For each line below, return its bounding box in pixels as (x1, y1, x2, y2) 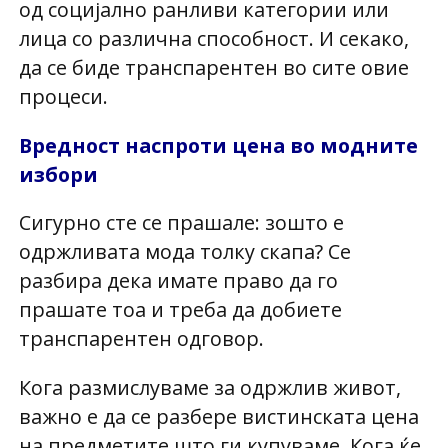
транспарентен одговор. (18, 325, 264, 353)
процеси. (18, 82, 108, 110)
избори (18, 160, 98, 188)
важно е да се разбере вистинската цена (18, 403, 419, 431)
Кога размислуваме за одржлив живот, (18, 374, 401, 402)
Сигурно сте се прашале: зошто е (18, 209, 344, 237)
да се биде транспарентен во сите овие (18, 53, 409, 81)
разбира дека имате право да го (18, 267, 338, 295)
